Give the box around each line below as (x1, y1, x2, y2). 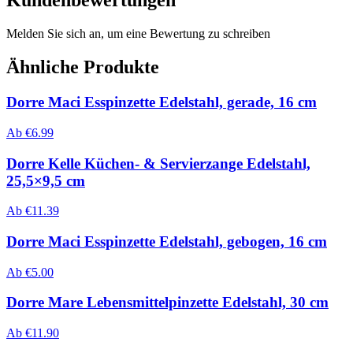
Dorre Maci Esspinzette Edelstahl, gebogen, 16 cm (6, 233, 327, 250)
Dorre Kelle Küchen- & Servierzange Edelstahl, (6, 154, 310, 172)
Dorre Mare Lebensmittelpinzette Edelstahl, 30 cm (6, 294, 329, 311)
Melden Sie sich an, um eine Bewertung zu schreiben (6, 27, 270, 41)
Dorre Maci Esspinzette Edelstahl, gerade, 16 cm (6, 94, 317, 111)
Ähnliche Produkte (6, 57, 159, 78)
